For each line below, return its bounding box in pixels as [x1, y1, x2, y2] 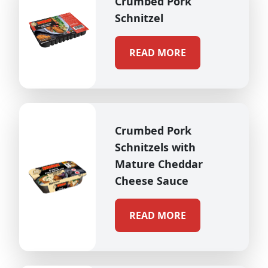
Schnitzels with [115, 140, 196, 154]
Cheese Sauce [115, 173, 188, 188]
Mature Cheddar [115, 157, 203, 171]
